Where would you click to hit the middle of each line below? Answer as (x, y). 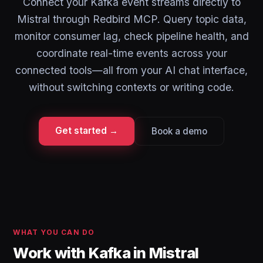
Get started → (87, 131)
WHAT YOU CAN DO (54, 232)
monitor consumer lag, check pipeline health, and (131, 36)
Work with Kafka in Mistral (106, 253)
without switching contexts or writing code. (131, 87)
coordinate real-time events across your (131, 53)
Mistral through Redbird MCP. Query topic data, (131, 19)
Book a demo (179, 131)
